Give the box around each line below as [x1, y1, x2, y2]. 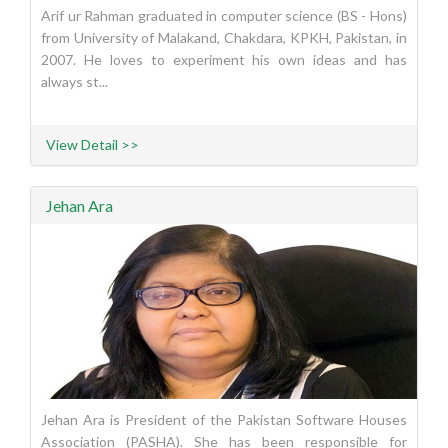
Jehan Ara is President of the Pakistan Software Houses [41, 411, 407, 429]
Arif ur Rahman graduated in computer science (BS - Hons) [41, 7, 407, 25]
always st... [41, 73, 108, 91]
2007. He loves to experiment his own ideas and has [41, 51, 407, 69]
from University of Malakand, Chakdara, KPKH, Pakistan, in [41, 29, 407, 47]
